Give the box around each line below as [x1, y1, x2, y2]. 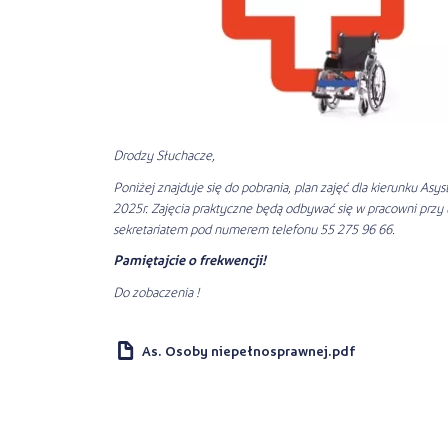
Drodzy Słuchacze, [113, 145, 216, 163]
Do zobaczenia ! [113, 283, 200, 301]
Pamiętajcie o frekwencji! [113, 251, 267, 269]
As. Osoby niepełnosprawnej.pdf [142, 341, 356, 359]
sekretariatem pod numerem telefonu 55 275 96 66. [113, 219, 396, 237]
